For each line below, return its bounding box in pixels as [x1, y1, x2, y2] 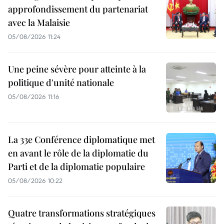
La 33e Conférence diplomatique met [8, 133, 155, 145]
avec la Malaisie [8, 16, 70, 28]
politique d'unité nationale [8, 76, 114, 88]
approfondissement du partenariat [8, 2, 148, 15]
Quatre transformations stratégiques [8, 206, 155, 219]
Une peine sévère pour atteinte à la [8, 62, 146, 75]
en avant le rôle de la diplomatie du [8, 146, 148, 159]
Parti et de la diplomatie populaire [8, 160, 145, 172]
